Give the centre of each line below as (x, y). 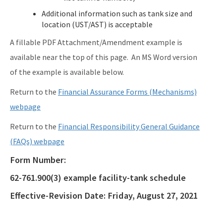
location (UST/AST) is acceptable (97, 25)
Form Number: (39, 160)
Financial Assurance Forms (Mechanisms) (127, 92)
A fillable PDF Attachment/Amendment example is (96, 42)
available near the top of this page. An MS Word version (104, 57)
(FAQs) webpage (37, 141)
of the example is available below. (67, 72)
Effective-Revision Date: (59, 196)
